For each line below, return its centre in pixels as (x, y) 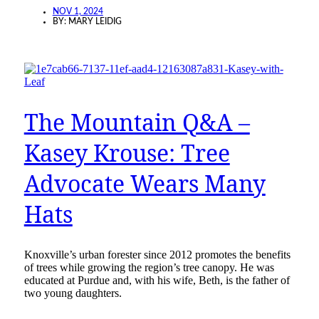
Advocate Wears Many (145, 184)
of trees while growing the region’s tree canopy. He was (149, 267)
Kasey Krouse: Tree (127, 153)
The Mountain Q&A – (137, 122)
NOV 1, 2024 (78, 11)
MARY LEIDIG (95, 21)
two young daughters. (73, 293)
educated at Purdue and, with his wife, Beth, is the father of (157, 280)
